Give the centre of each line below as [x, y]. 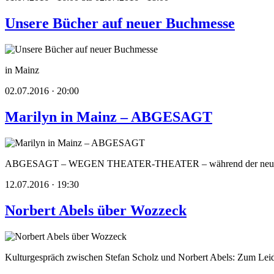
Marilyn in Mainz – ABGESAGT [109, 117]
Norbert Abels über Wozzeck [96, 210]
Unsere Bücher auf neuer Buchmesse [120, 24]
